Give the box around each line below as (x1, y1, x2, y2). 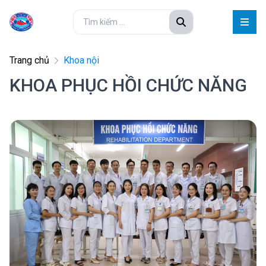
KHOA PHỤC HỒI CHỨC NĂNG (9, 75, 247, 96)
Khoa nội (64, 55, 99, 66)
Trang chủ (9, 55, 49, 66)
